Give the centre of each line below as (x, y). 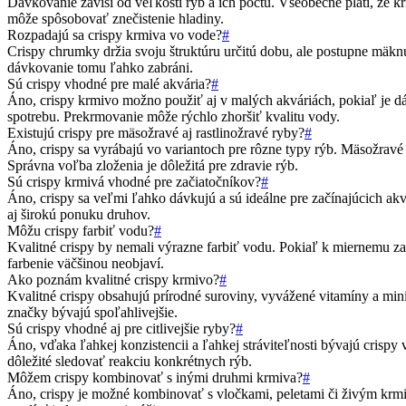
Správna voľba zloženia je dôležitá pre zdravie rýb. (153, 165)
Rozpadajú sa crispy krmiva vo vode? (115, 34)
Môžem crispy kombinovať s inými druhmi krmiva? (155, 377)
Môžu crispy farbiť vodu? (81, 230)
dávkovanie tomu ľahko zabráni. (100, 67)
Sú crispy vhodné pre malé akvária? (109, 83)
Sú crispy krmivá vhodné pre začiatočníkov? (134, 181)
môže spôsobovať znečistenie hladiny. (116, 18)
